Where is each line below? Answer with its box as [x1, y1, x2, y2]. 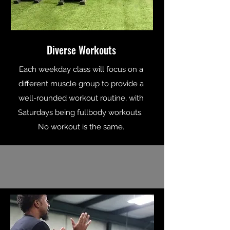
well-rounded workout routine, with [18, 93, 144, 103]
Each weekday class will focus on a [19, 64, 143, 74]
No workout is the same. [38, 122, 124, 131]
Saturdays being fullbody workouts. [17, 107, 145, 117]
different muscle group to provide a [18, 79, 144, 88]
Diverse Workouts [46, 42, 116, 57]
